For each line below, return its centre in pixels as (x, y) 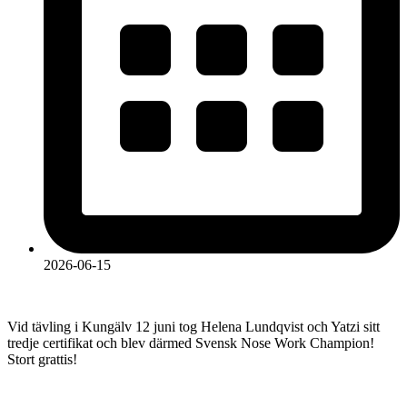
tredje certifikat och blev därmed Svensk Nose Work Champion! (191, 343)
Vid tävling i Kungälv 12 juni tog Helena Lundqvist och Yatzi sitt (194, 327)
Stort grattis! (42, 360)
